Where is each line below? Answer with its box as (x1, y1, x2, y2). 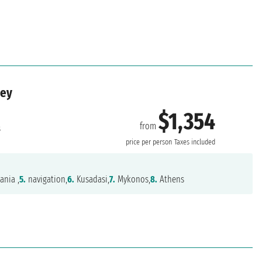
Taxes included (174, 137, 216, 147)
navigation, (26, 174, 68, 185)
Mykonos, (115, 174, 151, 185)
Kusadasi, (74, 174, 110, 185)
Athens (157, 174, 185, 185)
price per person (126, 137, 173, 147)
